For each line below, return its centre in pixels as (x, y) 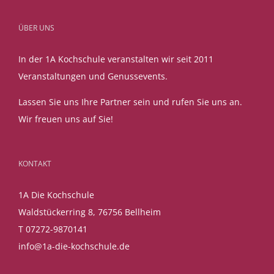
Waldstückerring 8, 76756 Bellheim (90, 212)
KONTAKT (35, 163)
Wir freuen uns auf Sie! (66, 119)
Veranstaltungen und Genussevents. (93, 76)
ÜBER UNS (36, 28)
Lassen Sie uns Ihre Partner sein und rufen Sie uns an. (130, 102)
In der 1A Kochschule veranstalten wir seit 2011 (116, 59)
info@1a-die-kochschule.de (74, 246)
